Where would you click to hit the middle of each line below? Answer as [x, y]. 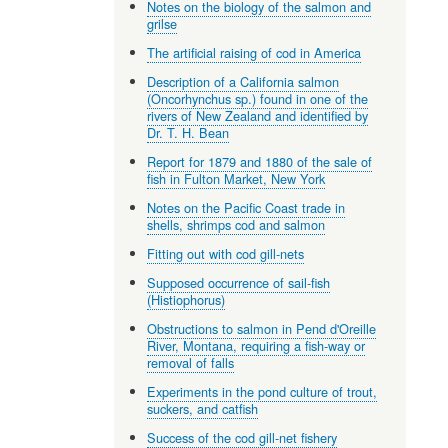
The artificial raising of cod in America [254, 52]
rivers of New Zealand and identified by [258, 115]
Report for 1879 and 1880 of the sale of [260, 161]
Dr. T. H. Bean [188, 132]
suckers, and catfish [203, 408]
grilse [162, 23]
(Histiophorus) [186, 299]
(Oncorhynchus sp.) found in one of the [258, 98]
